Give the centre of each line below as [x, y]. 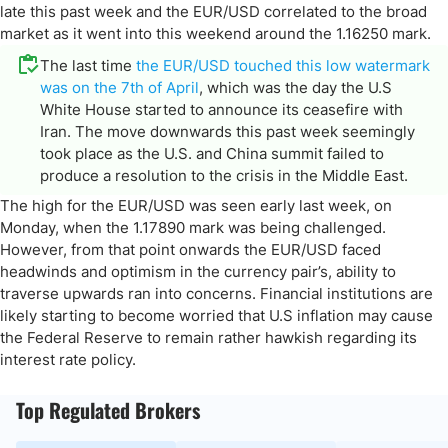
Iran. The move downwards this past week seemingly [227, 131]
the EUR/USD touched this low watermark [283, 65]
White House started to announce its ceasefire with [221, 109]
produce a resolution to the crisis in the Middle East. [224, 175]
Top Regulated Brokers [108, 410]
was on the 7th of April [119, 87]
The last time [88, 65]
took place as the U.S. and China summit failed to [212, 153]
